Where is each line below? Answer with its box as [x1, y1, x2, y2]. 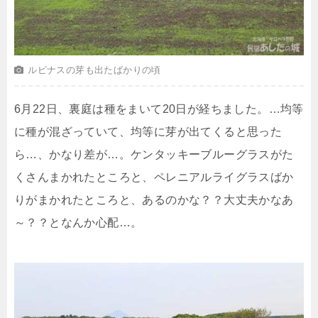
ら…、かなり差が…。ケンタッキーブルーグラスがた [14, 148, 294, 161]
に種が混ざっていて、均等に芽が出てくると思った [14, 126, 283, 138]
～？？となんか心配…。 [14, 216, 143, 229]
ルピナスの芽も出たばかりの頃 [28, 65, 161, 76]
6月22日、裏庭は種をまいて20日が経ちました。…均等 [14, 103, 304, 116]
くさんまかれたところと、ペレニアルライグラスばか [14, 171, 294, 184]
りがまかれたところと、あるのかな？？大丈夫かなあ [14, 194, 294, 207]
